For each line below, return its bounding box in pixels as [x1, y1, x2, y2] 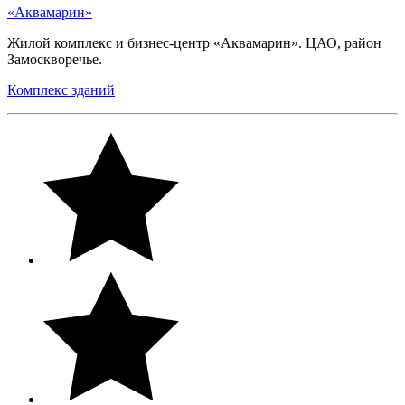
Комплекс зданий [7, 81, 115, 98]
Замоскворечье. [7, 51, 106, 67]
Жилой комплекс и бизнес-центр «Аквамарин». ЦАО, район [7, 34, 381, 51]
